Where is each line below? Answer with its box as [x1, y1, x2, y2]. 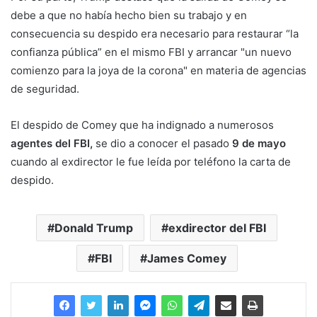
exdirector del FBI [168, 221, 266, 236]
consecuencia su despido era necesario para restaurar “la [11, 27, 299, 41]
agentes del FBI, [11, 137, 93, 151]
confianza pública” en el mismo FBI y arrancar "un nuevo [11, 45, 292, 59]
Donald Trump [54, 221, 133, 236]
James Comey [146, 251, 226, 266]
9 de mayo [232, 137, 286, 151]
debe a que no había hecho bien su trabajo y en [11, 8, 247, 23]
